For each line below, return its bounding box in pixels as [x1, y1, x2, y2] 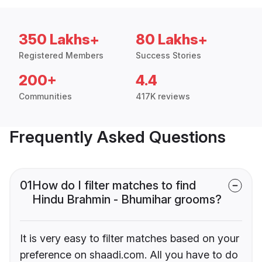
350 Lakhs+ [19, 31, 99, 49]
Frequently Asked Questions [9, 127, 226, 147]
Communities [19, 91, 72, 102]
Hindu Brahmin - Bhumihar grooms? [32, 192, 222, 207]
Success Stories [136, 50, 201, 61]
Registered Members [19, 50, 104, 61]
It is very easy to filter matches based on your [20, 232, 239, 245]
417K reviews [136, 91, 190, 102]
